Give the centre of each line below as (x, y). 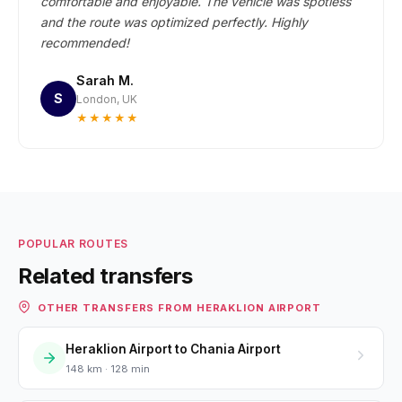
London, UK (107, 99)
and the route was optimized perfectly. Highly (174, 22)
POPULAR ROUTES (74, 244)
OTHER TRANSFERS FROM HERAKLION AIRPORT (178, 308)
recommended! (85, 43)
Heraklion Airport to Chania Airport (173, 349)
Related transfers (105, 276)
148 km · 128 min (108, 368)
